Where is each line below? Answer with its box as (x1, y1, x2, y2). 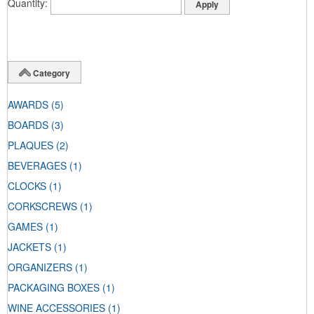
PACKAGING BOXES (8, 280, 100, 295)
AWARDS (8, 97, 48, 112)
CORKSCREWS (8, 199, 77, 214)
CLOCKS (8, 179, 46, 193)
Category (33, 66, 70, 79)
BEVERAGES (8, 158, 67, 173)
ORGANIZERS (8, 260, 72, 275)
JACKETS (8, 240, 51, 254)
